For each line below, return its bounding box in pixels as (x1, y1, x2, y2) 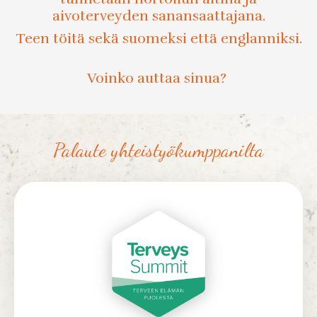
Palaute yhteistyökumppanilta (53, 138, 264, 163)
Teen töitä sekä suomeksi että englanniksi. (15, 30, 302, 48)
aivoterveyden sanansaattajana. (52, 7, 265, 25)
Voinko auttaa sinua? (87, 69, 230, 88)
